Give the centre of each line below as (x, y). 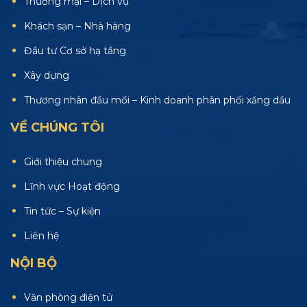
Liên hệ (41, 236)
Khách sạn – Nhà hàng (77, 26)
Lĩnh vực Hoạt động (72, 187)
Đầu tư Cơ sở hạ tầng (75, 51)
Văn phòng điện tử (68, 298)
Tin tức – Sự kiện (62, 211)
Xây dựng (47, 76)
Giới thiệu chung (63, 162)
